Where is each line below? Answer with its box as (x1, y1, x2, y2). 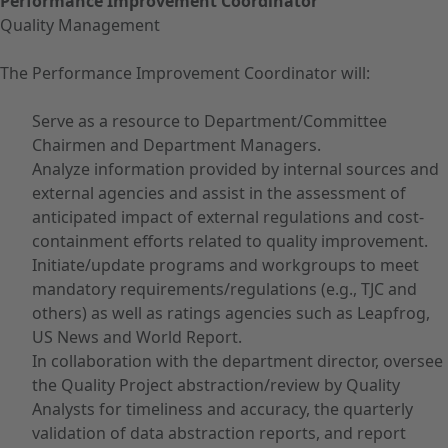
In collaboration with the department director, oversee (32, 350, 443, 372)
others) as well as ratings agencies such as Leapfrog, (32, 302, 430, 324)
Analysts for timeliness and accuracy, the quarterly (32, 398, 413, 420)
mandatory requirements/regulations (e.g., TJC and (32, 278, 417, 300)
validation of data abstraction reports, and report (32, 422, 406, 444)
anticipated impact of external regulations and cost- (32, 206, 424, 228)
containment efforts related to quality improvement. (32, 230, 428, 252)
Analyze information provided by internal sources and (32, 158, 439, 180)
